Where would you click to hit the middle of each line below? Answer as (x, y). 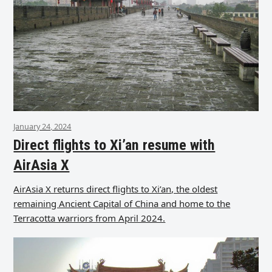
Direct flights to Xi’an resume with (114, 145)
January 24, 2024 (42, 127)
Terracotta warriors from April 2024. (90, 218)
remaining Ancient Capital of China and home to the (122, 204)
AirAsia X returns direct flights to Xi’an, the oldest (116, 189)
